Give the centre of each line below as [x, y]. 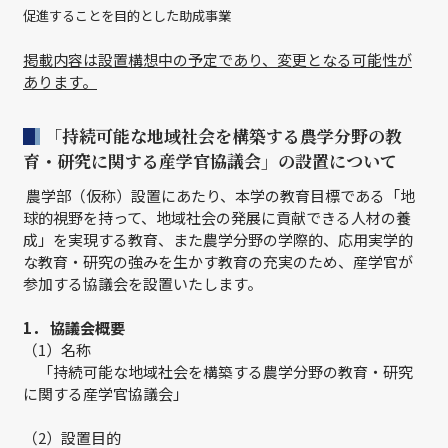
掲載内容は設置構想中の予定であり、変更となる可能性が [217, 59]
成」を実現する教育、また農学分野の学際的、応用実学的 [218, 239]
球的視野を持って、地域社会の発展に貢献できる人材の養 [217, 217]
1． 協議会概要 [74, 327]
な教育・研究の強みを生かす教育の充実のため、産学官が [218, 261]
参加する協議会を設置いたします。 [142, 283]
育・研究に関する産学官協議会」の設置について [210, 160]
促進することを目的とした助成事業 [127, 15]
